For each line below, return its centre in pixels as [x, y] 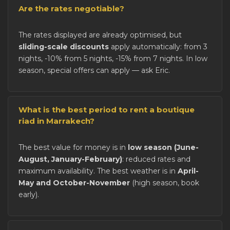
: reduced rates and [156, 159]
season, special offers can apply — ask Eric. [94, 71]
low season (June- [163, 148]
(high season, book [165, 183]
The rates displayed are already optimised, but [100, 35]
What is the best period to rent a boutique [107, 110]
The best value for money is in [73, 148]
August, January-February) [70, 159]
